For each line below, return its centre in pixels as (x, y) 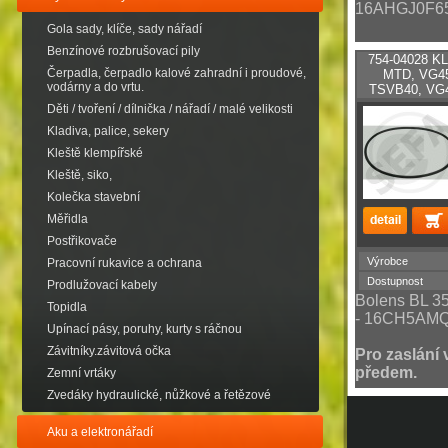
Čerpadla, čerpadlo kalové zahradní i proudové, (176, 73)
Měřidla (67, 219)
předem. (386, 372)
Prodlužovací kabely (102, 285)
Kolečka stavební (93, 197)
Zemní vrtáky (81, 373)
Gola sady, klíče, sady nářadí (124, 29)
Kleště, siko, (79, 175)
